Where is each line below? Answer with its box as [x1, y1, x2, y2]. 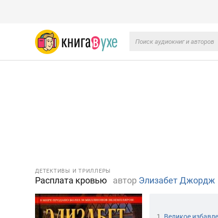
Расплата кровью [35, 175, 109, 185]
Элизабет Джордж [139, 175, 215, 185]
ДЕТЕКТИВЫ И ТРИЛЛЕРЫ [35, 168, 111, 174]
